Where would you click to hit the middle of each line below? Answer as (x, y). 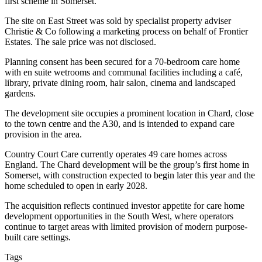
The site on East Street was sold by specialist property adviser (118, 21)
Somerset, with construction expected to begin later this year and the (130, 175)
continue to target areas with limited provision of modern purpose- (126, 227)
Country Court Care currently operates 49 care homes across (116, 154)
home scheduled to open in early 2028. (76, 186)
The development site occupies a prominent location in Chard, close (129, 113)
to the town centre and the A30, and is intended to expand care (120, 124)
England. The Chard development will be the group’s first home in (127, 165)
